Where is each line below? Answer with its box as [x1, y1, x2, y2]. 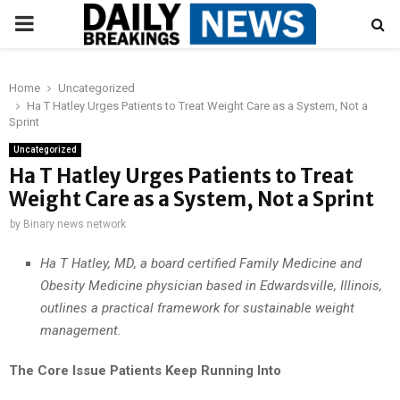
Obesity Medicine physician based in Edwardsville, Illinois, [40, 277, 382, 294]
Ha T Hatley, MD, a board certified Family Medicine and [40, 254, 362, 271]
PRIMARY [13, 11, 104, 36]
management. [40, 321, 121, 338]
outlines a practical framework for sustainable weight [40, 299, 354, 316]
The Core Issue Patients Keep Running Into [9, 362, 281, 379]
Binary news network [23, 218, 126, 230]
